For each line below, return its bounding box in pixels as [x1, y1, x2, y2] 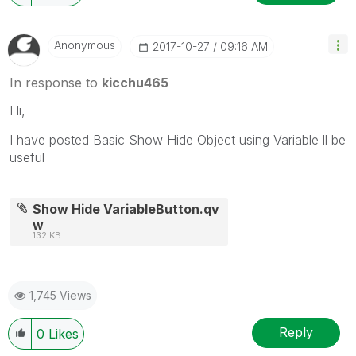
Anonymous [54, 37, 115, 52]
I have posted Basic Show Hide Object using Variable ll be [10, 131, 346, 148]
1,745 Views [29, 288, 91, 302]
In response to [10, 74, 102, 91]
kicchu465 [102, 74, 168, 91]
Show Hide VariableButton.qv [33, 200, 220, 217]
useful [10, 149, 44, 165]
